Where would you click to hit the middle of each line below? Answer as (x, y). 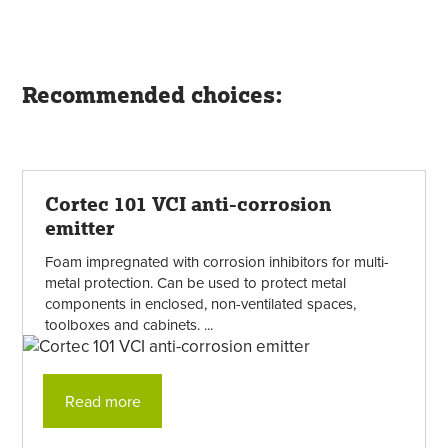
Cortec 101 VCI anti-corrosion (188, 204)
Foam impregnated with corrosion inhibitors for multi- (216, 261)
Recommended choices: (153, 95)
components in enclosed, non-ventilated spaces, (200, 303)
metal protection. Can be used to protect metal (195, 282)
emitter (79, 228)
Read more (102, 400)
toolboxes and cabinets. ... (128, 324)
